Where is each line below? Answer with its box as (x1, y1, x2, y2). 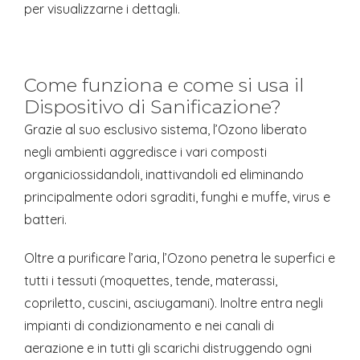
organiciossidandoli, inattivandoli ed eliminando (24, 166, 304, 183)
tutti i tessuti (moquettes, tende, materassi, (24, 272, 277, 289)
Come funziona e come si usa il (24, 74, 304, 97)
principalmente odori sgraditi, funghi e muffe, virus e (24, 189, 330, 206)
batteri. (24, 211, 67, 228)
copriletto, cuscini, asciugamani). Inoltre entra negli (24, 295, 323, 312)
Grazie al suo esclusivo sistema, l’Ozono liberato (24, 121, 307, 138)
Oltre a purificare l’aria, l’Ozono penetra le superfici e (24, 250, 335, 267)
